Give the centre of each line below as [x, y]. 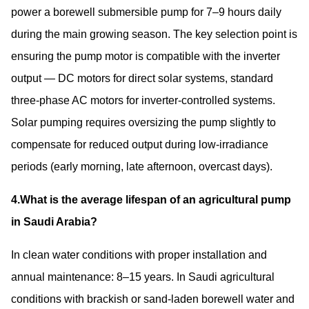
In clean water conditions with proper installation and [139, 255]
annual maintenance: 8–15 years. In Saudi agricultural [143, 277]
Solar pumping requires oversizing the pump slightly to [143, 122]
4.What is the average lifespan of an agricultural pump [151, 199]
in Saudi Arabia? [54, 221]
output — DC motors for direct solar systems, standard [142, 78]
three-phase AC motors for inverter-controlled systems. [143, 100]
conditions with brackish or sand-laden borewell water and [153, 299]
